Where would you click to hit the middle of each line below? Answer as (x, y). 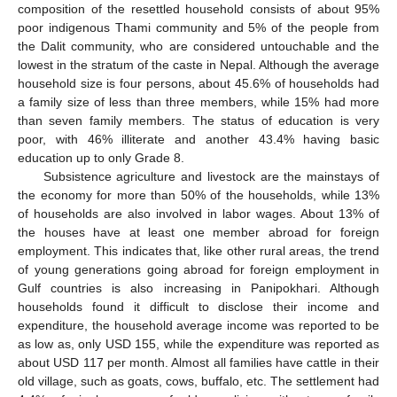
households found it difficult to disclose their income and (198, 307)
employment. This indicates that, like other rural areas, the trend (198, 251)
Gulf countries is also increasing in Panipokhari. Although (198, 288)
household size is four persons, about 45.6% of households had (198, 84)
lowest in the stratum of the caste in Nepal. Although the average (198, 65)
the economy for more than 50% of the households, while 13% (198, 195)
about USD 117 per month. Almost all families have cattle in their (198, 363)
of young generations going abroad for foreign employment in (198, 270)
